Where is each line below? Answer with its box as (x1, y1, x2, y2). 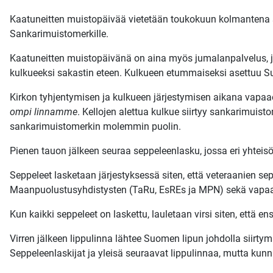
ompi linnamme (10, 106, 77, 118)
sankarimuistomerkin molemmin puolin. (10, 121, 181, 132)
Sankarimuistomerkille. (10, 28, 108, 40)
